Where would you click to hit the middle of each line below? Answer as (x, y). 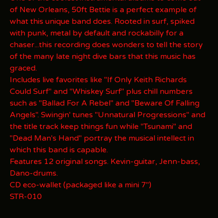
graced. (23, 68)
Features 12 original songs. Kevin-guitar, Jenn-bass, (105, 162)
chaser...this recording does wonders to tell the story (106, 45)
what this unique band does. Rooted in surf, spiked (102, 21)
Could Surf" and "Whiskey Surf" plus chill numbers (101, 91)
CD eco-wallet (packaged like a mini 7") (81, 185)
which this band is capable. (59, 150)
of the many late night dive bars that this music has (103, 56)
